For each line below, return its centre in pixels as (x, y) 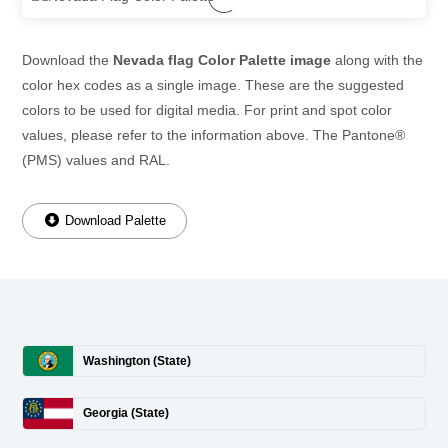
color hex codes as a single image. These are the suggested (213, 84)
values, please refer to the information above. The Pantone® (213, 134)
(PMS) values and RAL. (96, 159)
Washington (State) (137, 360)
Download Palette (113, 220)
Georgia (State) (126, 412)
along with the (377, 59)
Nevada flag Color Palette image (222, 59)
